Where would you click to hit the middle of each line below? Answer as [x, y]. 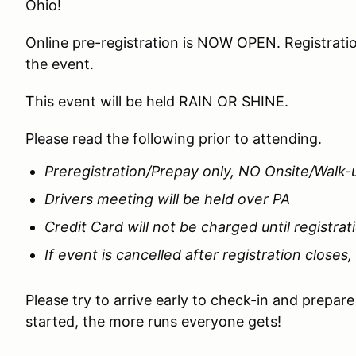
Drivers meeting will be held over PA [167, 199]
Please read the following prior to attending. [174, 139]
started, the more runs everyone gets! [153, 321]
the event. [60, 64]
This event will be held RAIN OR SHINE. [157, 101]
